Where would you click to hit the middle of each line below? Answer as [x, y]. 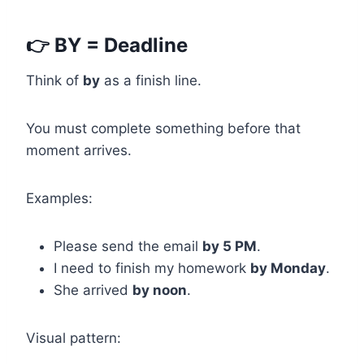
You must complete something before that [163, 129]
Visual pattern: [74, 338]
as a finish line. [151, 81]
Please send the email [128, 247]
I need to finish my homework [152, 269]
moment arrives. [79, 151]
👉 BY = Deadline [107, 45]
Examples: [59, 199]
